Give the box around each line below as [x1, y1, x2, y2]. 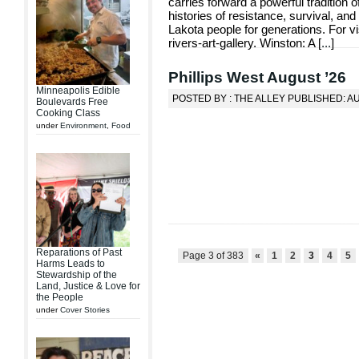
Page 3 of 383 [181, 250, 245, 261]
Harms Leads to [36, 258, 105, 269]
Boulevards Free [36, 96, 108, 107]
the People [36, 292, 83, 303]
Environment [60, 121, 107, 130]
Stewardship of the [36, 269, 117, 280]
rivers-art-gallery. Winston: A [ [168, 36, 321, 50]
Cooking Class [36, 107, 100, 119]
